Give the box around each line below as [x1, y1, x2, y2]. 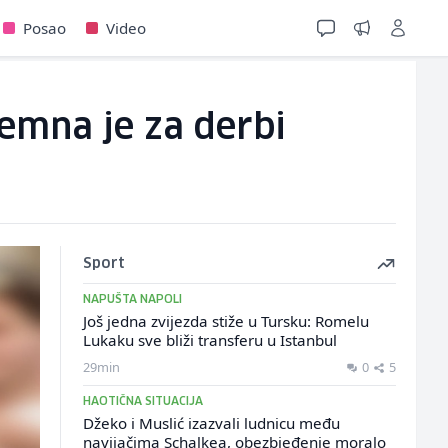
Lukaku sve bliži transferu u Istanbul [82, 330, 337, 350]
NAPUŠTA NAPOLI [82, 294, 182, 305]
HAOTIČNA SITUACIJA [82, 396, 203, 407]
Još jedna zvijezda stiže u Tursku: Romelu [82, 311, 369, 331]
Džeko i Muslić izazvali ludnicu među [82, 413, 340, 433]
